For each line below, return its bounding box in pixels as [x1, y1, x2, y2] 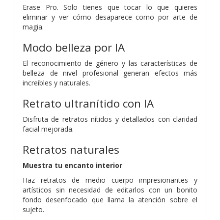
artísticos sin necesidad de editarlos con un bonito [23, 185, 197, 194]
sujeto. [23, 204, 44, 214]
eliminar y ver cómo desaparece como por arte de [23, 12, 197, 22]
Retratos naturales [23, 141, 119, 157]
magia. [23, 22, 44, 31]
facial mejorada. [23, 124, 74, 134]
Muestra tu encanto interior [23, 160, 122, 170]
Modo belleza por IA [23, 39, 125, 55]
